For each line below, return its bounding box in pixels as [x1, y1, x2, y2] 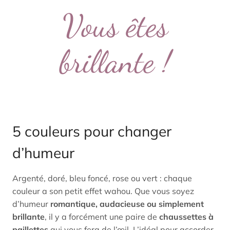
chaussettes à [159, 212, 214, 222]
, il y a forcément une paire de [45, 212, 159, 222]
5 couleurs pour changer [12, 122, 171, 140]
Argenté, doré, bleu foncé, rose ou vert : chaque [12, 173, 192, 183]
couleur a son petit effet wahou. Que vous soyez [12, 186, 194, 196]
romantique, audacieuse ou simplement [50, 199, 204, 209]
